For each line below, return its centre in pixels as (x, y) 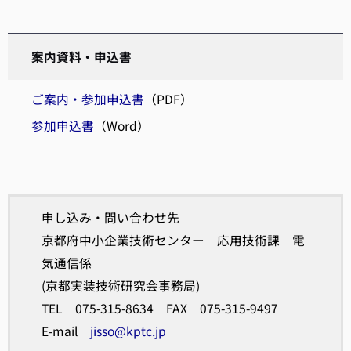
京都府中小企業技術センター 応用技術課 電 (173, 240)
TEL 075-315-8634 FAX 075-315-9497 (160, 308)
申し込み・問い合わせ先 (110, 217)
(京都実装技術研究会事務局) (121, 285)
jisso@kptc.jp (128, 331)
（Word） (122, 125)
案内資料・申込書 (81, 56)
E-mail (66, 331)
